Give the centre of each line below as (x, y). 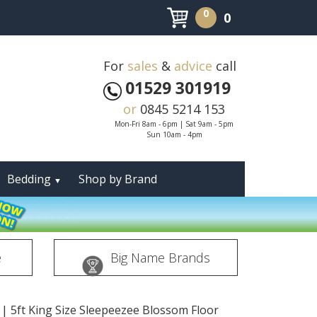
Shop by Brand (118, 179)
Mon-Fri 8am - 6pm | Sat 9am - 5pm (174, 124)
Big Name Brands (160, 258)
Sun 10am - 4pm (174, 134)
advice (193, 66)
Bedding (30, 179)
